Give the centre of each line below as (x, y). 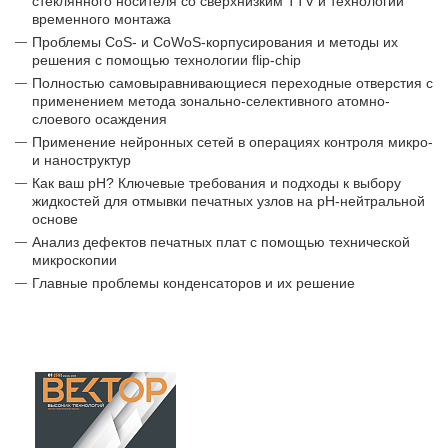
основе (55, 219)
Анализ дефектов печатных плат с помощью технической (221, 242)
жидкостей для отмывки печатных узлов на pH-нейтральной (228, 201)
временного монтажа (101, 19)
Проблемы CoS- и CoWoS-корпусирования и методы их (215, 42)
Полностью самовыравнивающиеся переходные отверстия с (232, 83)
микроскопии (74, 260)
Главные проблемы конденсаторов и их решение (193, 283)
